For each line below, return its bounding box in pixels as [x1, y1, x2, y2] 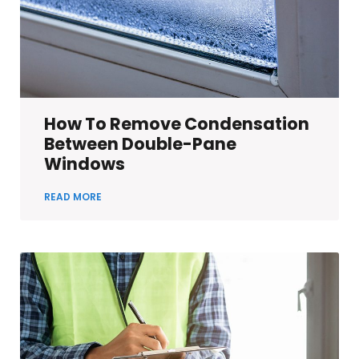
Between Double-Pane [44, 132, 236, 156]
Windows [44, 152, 125, 176]
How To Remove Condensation [44, 112, 309, 136]
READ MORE [44, 190, 102, 204]
